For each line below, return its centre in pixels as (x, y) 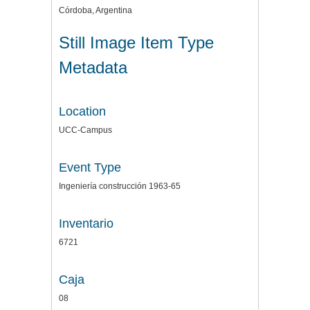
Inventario (86, 223)
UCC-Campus (85, 130)
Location (82, 111)
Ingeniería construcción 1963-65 (120, 186)
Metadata (93, 67)
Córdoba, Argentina (95, 10)
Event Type (90, 167)
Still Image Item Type (136, 42)
